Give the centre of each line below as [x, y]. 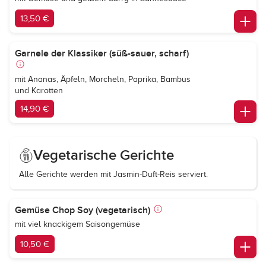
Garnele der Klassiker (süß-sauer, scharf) [102, 53]
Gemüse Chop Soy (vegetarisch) [83, 210]
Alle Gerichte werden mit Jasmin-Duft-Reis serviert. [113, 174]
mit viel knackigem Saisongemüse [77, 224]
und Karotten [39, 91]
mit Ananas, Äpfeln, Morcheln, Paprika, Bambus [103, 79]
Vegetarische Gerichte [104, 155]
